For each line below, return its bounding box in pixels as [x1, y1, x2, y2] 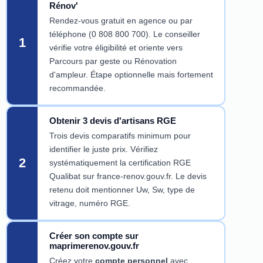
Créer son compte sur [49, 231, 139, 241]
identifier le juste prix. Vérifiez [49, 144, 158, 154]
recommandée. [49, 83, 106, 93]
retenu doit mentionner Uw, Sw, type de [49, 185, 195, 195]
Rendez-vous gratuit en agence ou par [49, 16, 193, 26]
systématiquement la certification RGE [49, 158, 191, 168]
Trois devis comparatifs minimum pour [49, 131, 191, 141]
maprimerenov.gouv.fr [49, 241, 139, 251]
